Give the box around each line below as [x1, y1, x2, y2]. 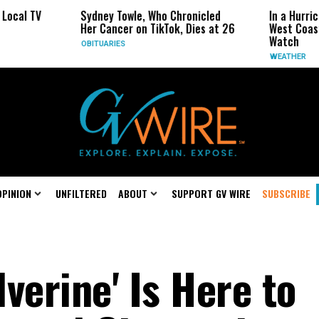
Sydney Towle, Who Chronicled [26, 7, 167, 24]
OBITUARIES [27, 39, 72, 48]
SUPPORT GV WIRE [172, 186, 251, 201]
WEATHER [216, 52, 253, 61]
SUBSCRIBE [262, 186, 310, 201]
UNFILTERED [56, 186, 107, 201]
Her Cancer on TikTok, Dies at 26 [26, 20, 182, 37]
